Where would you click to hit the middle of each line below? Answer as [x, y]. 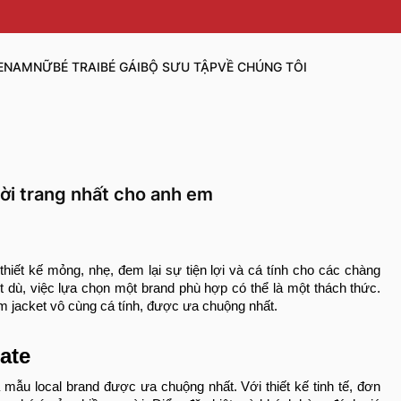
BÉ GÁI [120, 67]
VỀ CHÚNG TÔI [262, 67]
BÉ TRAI [76, 67]
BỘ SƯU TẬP [179, 67]
